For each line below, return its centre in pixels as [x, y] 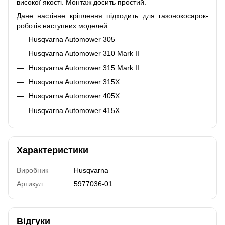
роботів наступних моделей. [63, 25]
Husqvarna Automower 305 [72, 39]
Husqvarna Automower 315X [74, 82]
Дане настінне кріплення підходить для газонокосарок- [113, 15]
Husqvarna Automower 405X [74, 96]
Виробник [32, 171]
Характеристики [52, 150]
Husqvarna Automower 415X [74, 110]
